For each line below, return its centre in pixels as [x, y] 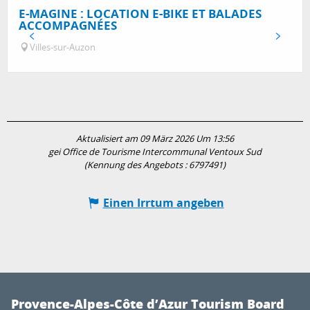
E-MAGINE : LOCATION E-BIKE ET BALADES [140, 14]
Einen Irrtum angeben [163, 203]
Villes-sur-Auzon [63, 48]
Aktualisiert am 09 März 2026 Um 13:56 [155, 139]
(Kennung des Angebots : [137, 165]
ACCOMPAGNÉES [68, 26]
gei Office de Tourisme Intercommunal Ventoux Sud [155, 152]
